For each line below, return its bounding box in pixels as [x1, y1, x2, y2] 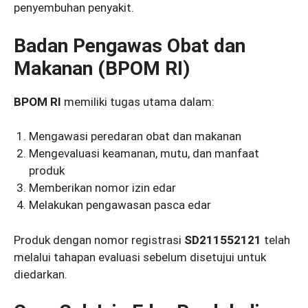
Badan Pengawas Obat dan [14, 34, 245, 57]
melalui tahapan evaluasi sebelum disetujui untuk [14, 250, 266, 264]
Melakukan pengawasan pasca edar [29, 198, 212, 212]
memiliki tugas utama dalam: [61, 94, 214, 109]
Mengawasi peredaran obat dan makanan [29, 129, 242, 144]
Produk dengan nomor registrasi [14, 232, 184, 247]
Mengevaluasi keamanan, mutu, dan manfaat [29, 146, 260, 161]
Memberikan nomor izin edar [29, 181, 177, 195]
